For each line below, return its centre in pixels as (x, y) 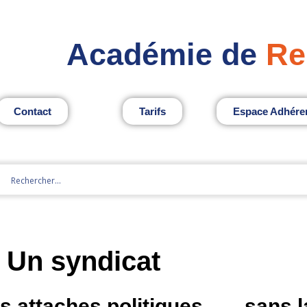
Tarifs (152, 111)
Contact (32, 111)
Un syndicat (84, 261)
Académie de (161, 55)
